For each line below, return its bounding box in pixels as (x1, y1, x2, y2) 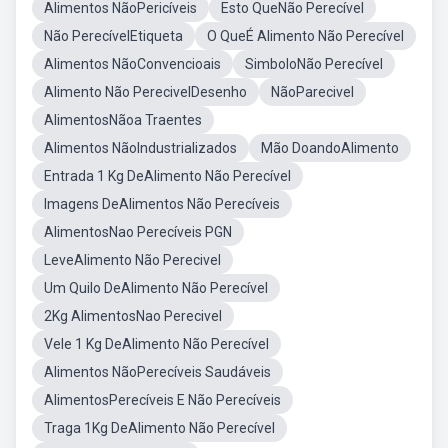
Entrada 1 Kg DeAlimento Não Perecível (44, 168, 291, 184)
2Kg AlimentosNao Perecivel (44, 308, 222, 324)
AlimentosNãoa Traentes (44, 112, 202, 128)
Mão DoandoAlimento (261, 140, 399, 156)
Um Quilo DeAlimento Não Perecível (44, 280, 268, 296)
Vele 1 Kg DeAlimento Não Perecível (44, 336, 269, 352)
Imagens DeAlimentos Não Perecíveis (44, 196, 280, 212)
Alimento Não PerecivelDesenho (44, 84, 247, 100)
